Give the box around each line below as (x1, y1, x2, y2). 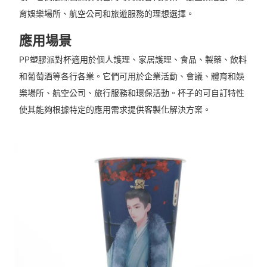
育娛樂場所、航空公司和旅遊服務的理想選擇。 (18, 8, 194, 19)
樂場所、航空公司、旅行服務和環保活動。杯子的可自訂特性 (18, 87, 244, 98)
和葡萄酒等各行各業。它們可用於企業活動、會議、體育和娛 (18, 70, 244, 81)
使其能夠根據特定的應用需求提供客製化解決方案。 (18, 104, 211, 114)
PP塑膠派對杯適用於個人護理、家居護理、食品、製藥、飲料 (18, 54, 247, 64)
